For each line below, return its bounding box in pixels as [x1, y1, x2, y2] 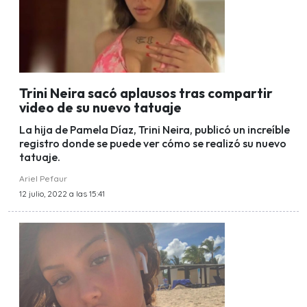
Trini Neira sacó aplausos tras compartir [19, 84, 273, 101]
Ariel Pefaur [19, 173, 67, 184]
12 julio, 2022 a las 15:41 [19, 188, 105, 199]
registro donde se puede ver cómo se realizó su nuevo [19, 136, 286, 151]
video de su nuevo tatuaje [19, 99, 182, 116]
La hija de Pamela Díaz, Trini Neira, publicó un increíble [19, 123, 290, 137]
